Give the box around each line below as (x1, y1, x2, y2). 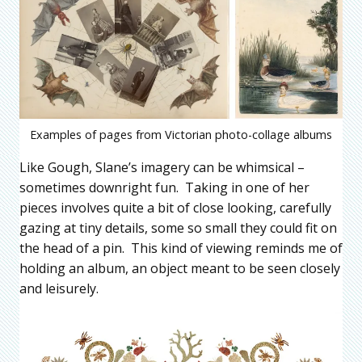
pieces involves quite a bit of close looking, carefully (19, 199, 331, 217)
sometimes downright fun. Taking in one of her (19, 179, 309, 197)
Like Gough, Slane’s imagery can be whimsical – (19, 158, 305, 177)
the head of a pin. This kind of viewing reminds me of (19, 239, 343, 258)
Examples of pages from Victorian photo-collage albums (30, 127, 332, 143)
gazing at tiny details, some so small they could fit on (19, 219, 337, 238)
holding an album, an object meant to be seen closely (19, 259, 340, 278)
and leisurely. (19, 280, 99, 298)
